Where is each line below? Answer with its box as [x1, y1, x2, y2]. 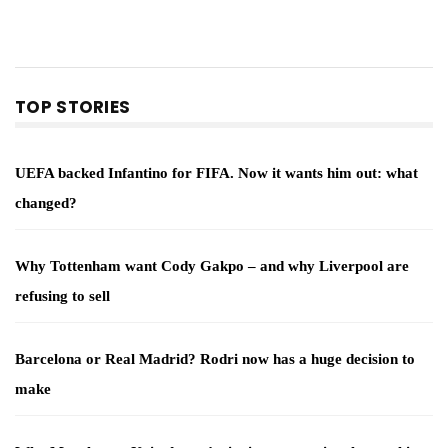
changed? [15, 195, 77, 212]
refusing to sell [15, 288, 110, 305]
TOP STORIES [15, 94, 131, 119]
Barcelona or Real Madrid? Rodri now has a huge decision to [15, 351, 415, 368]
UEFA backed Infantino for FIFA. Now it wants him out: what [15, 165, 418, 182]
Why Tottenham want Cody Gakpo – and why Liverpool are [15, 258, 409, 275]
